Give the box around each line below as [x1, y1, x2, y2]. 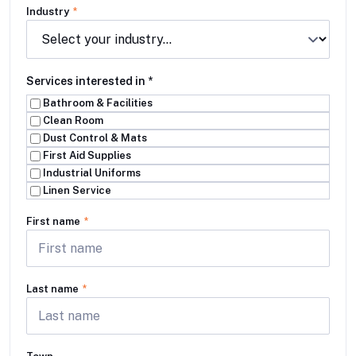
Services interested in [26, 75, 148, 87]
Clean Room [43, 114, 103, 126]
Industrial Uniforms [43, 167, 141, 179]
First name [26, 215, 83, 227]
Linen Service [43, 184, 111, 196]
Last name [26, 283, 81, 295]
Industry [26, 6, 72, 17]
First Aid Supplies [43, 149, 131, 161]
